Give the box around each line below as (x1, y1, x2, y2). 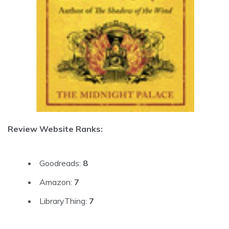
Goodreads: (39, 157, 83, 168)
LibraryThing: (39, 195, 89, 206)
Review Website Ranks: (8, 123, 103, 134)
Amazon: (39, 176, 74, 187)
